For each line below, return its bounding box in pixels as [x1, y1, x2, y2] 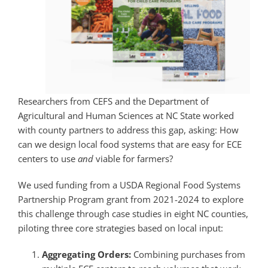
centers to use [17, 153, 78, 165]
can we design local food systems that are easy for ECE [17, 138, 242, 151]
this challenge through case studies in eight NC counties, [17, 208, 248, 220]
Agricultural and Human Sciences [17, 109, 156, 122]
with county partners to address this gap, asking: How [17, 124, 239, 136]
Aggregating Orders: [41, 248, 131, 261]
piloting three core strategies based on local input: [17, 222, 223, 234]
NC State [165, 109, 200, 122]
